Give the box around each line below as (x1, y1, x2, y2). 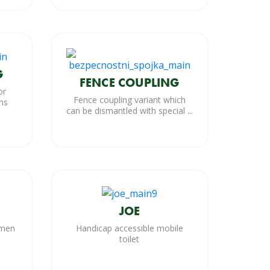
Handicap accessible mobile (75, 222, 183, 234)
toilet (119, 233, 140, 245)
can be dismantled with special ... (66, 104, 193, 116)
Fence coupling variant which (73, 93, 186, 105)
